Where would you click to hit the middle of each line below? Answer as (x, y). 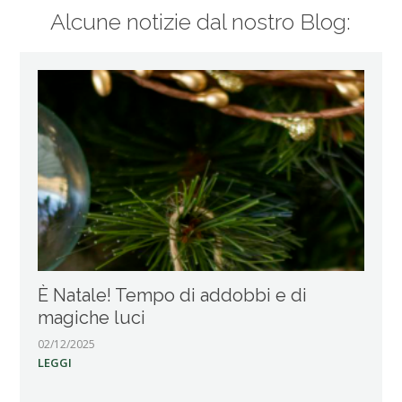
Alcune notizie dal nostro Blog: (201, 22)
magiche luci (92, 317)
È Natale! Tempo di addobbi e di (173, 295)
